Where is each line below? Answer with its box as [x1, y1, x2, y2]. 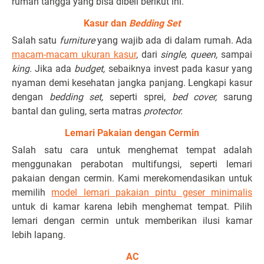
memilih [12, 187, 52, 198]
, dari [136, 49, 161, 60]
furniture [59, 35, 98, 46]
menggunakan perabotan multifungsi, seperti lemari [12, 159, 252, 170]
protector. [144, 105, 185, 117]
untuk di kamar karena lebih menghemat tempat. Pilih [12, 201, 252, 212]
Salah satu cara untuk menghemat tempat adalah [12, 144, 252, 156]
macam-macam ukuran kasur [12, 49, 136, 60]
